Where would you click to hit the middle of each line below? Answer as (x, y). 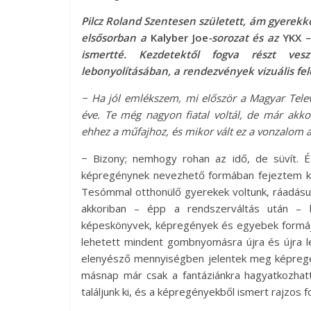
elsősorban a (116, 37)
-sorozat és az (245, 37)
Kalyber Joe (179, 37)
